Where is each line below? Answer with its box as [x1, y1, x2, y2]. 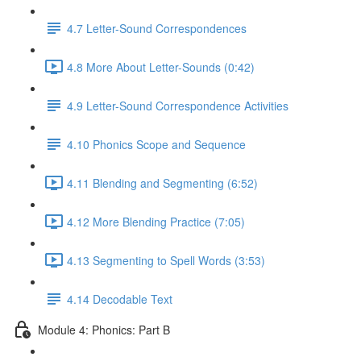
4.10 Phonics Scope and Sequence [67, 135, 246, 152]
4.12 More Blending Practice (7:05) [67, 213, 245, 230]
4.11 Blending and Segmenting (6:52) [67, 174, 258, 191]
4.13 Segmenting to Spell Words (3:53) [67, 251, 265, 268]
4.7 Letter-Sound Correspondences [67, 19, 247, 36]
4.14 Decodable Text [67, 290, 172, 307]
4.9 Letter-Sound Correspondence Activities [67, 97, 288, 114]
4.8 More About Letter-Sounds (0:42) [67, 58, 255, 75]
